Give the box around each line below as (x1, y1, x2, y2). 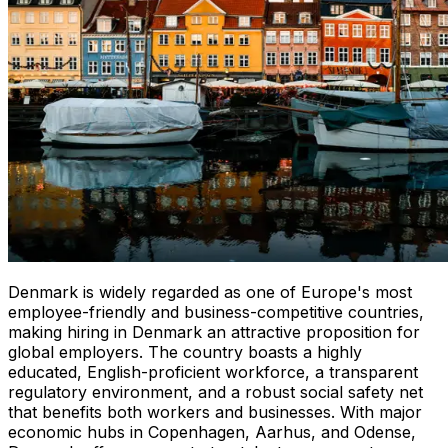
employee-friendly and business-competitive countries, (8, 302, 424, 323)
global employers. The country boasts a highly (8, 342, 362, 363)
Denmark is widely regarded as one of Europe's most (8, 282, 412, 303)
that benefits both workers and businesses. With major (8, 402, 422, 423)
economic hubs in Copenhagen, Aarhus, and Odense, (8, 422, 416, 443)
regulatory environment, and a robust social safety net (8, 382, 423, 403)
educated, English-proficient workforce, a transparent (8, 362, 418, 383)
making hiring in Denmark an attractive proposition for (8, 322, 420, 343)
